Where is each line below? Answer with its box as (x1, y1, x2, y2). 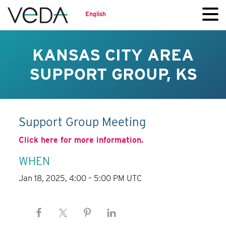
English (85, 10, 106, 18)
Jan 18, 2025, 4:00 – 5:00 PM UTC (19, 174, 142, 184)
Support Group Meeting (19, 115, 146, 130)
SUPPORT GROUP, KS (29, 64, 197, 84)
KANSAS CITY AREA (32, 45, 194, 65)
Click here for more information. (19, 135, 144, 145)
